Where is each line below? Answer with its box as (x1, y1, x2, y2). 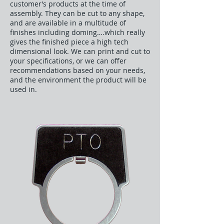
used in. (10, 84, 37, 94)
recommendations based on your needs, (10, 65, 145, 75)
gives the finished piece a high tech (10, 37, 128, 46)
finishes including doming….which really (10, 27, 145, 37)
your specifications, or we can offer (10, 56, 126, 65)
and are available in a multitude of (10, 18, 126, 27)
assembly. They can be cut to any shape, (10, 8, 144, 18)
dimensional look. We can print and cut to (10, 46, 150, 56)
